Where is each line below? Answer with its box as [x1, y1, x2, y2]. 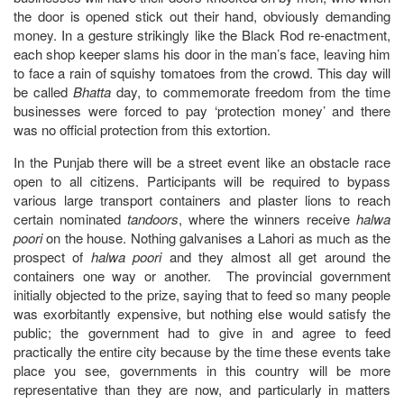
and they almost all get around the [161, 246, 391, 266]
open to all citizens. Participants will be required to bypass [14, 170, 390, 190]
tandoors [126, 208, 179, 228]
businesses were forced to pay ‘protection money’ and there [14, 100, 390, 120]
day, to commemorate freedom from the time [111, 81, 391, 101]
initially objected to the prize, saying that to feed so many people [14, 284, 390, 304]
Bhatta [73, 81, 112, 101]
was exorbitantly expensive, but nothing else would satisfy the [14, 303, 390, 323]
